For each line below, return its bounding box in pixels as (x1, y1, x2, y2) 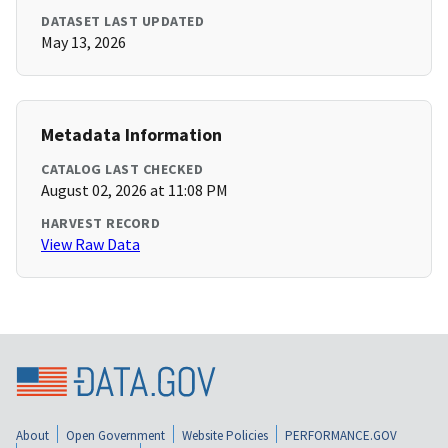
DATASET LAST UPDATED (41, 12, 204, 31)
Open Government (66, 426, 165, 444)
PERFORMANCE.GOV (285, 426, 397, 444)
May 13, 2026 (41, 32, 126, 53)
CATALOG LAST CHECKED (41, 160, 203, 179)
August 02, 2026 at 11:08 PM (41, 180, 228, 201)
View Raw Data (41, 234, 140, 255)
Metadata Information (41, 123, 222, 147)
